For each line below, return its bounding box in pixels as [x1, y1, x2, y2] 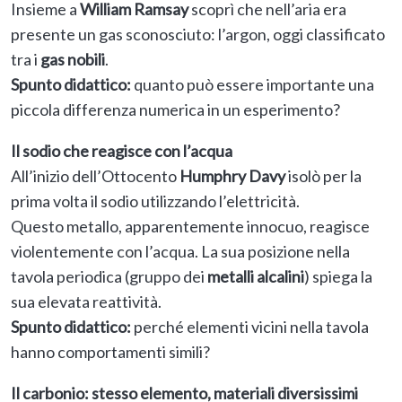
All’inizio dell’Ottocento [11, 166, 179, 187]
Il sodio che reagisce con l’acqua [11, 141, 232, 162]
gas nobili [40, 49, 105, 70]
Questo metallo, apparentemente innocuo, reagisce [11, 216, 370, 237]
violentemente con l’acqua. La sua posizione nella [11, 241, 350, 262]
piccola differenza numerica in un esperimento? [11, 100, 340, 120]
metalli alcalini [207, 267, 304, 287]
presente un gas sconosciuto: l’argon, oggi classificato [11, 24, 385, 45]
